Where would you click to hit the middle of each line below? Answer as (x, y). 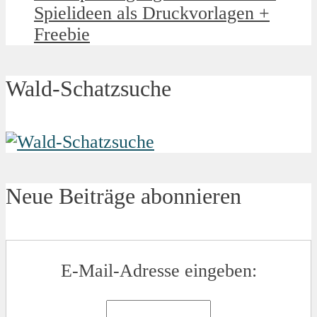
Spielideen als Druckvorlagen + (152, 13)
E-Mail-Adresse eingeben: (158, 271)
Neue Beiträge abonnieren (123, 196)
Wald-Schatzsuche (88, 88)
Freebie (62, 35)
